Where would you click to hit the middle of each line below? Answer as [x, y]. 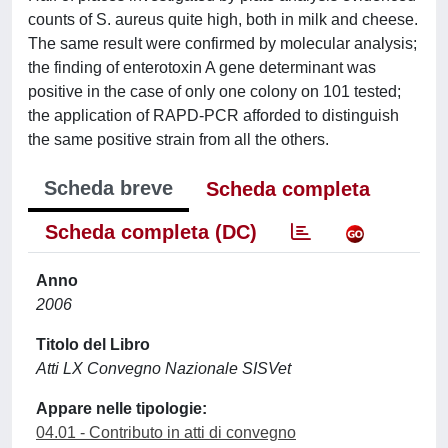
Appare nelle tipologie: [121, 408]
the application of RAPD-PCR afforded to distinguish [213, 115]
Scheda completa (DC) [151, 232]
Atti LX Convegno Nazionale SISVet [163, 368]
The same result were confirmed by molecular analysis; [222, 43]
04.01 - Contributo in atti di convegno [166, 432]
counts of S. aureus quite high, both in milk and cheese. [223, 19]
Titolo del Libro [93, 344]
